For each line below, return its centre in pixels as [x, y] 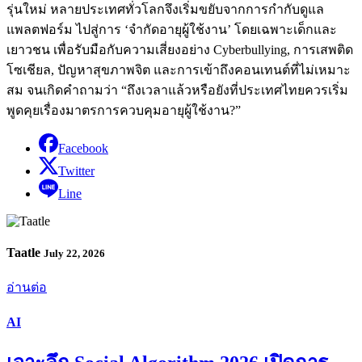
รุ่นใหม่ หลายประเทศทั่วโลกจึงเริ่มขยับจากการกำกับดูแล [165, 9]
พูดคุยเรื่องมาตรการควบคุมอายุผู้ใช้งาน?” [124, 110]
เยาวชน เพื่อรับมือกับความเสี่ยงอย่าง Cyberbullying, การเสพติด [180, 49]
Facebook [83, 148]
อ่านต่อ [27, 288]
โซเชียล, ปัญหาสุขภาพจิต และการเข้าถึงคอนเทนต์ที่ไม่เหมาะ [179, 69]
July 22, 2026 [74, 254]
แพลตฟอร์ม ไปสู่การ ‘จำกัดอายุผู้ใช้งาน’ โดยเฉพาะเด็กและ [172, 29]
